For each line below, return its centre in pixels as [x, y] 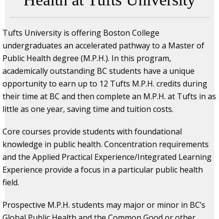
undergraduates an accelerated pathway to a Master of [103, 45]
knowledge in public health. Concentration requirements [106, 144]
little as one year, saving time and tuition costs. [89, 109]
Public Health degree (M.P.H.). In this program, [87, 58]
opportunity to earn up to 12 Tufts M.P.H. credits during [105, 83]
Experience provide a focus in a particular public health [103, 169]
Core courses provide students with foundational [92, 131]
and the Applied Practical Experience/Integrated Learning [107, 157]
